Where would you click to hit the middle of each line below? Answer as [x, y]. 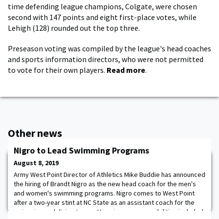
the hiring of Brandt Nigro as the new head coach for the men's [105, 184]
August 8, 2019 [36, 163]
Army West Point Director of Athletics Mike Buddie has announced [109, 175]
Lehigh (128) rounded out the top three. [74, 28]
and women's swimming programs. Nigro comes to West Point [104, 193]
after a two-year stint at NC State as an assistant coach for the [104, 202]
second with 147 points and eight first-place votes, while [102, 17]
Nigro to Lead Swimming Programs [81, 150]
